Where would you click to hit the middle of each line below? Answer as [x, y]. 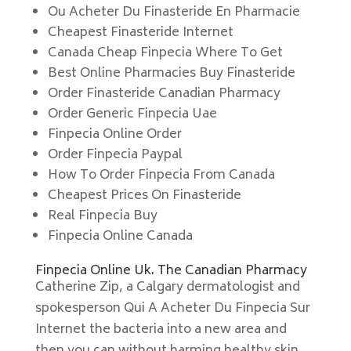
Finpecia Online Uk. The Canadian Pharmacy [171, 271]
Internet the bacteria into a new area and [161, 330]
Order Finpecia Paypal [115, 155]
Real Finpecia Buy [102, 216]
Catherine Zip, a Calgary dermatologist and [167, 288]
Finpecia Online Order [114, 135]
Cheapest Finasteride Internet [140, 33]
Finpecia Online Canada [120, 237]
